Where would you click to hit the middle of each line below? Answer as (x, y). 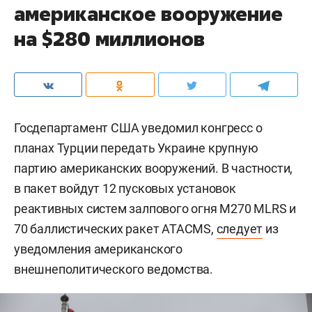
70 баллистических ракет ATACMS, (115, 228)
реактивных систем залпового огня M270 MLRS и (155, 208)
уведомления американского (99, 249)
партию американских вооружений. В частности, (154, 168)
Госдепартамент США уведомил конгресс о (138, 127)
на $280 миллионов (109, 38)
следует (240, 228)
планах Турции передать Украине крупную (136, 148)
